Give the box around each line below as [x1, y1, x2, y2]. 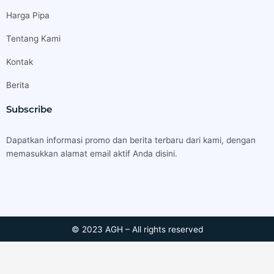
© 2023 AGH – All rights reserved [71, 224, 203, 234]
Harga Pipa [6, 10, 50, 20]
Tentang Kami [6, 33, 61, 43]
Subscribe [6, 103, 52, 115]
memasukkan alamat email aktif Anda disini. [6, 148, 177, 158]
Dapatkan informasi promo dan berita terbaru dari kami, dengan [6, 135, 256, 145]
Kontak [6, 56, 33, 67]
